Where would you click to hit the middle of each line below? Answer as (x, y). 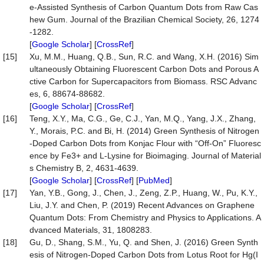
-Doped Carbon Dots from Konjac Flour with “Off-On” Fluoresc (145, 143)
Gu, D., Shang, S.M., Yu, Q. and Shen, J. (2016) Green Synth (144, 242)
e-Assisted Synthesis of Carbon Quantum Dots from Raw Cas (144, 7)
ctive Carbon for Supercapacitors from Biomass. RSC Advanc (143, 81)
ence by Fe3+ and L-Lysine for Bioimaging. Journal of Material (145, 156)
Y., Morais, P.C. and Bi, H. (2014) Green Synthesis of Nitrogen (144, 131)
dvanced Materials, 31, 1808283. (91, 230)
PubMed (154, 180)
